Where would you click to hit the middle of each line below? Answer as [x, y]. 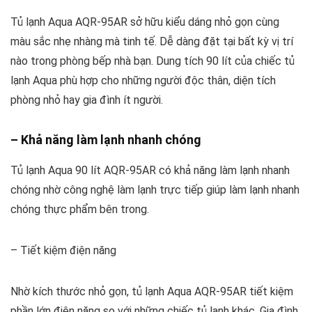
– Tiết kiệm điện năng [63, 250]
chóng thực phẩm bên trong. [80, 209]
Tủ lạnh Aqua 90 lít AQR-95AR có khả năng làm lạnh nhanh [150, 170]
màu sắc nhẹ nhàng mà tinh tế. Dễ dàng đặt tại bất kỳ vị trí [152, 41]
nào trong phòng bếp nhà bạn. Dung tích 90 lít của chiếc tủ [153, 61]
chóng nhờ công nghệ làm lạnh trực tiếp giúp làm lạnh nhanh [155, 189]
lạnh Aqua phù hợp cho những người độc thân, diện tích [143, 80]
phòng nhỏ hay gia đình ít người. [87, 100]
